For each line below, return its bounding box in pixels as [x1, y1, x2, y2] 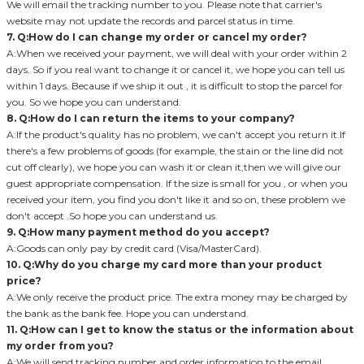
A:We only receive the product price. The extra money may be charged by [6, 290, 348, 303]
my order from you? [6, 339, 114, 352]
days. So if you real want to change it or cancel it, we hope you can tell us [6, 63, 344, 76]
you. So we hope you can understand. [6, 95, 181, 108]
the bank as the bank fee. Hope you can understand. [6, 306, 249, 319]
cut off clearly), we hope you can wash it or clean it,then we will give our [6, 160, 341, 173]
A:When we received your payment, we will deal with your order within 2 [6, 46, 347, 59]
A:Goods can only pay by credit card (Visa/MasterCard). [6, 241, 262, 254]
